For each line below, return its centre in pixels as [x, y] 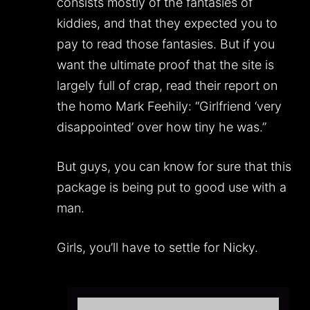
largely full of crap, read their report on [167, 86]
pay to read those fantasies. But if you [166, 44]
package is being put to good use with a [172, 188]
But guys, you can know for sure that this [174, 167]
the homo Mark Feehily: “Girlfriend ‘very [170, 107]
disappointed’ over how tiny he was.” [162, 127]
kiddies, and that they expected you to [167, 24]
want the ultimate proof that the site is [166, 65]
